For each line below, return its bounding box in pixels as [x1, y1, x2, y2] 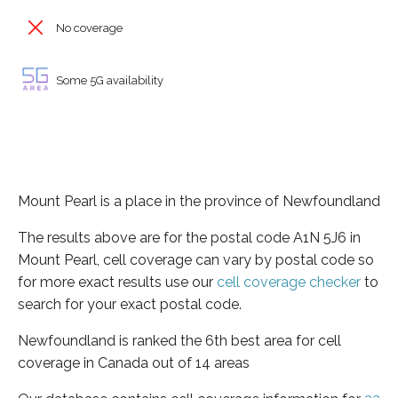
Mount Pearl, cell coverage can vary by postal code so [18, 251, 374, 268]
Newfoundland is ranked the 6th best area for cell [18, 331, 341, 349]
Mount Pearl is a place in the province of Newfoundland [18, 192, 380, 210]
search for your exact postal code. [18, 295, 242, 313]
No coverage [53, 21, 123, 35]
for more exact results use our [18, 273, 217, 291]
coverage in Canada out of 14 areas [18, 354, 250, 371]
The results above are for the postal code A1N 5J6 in [18, 228, 361, 246]
